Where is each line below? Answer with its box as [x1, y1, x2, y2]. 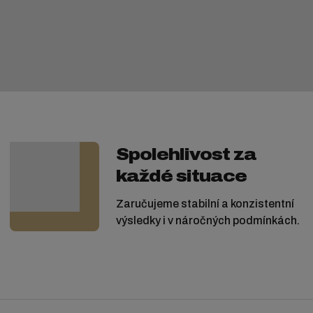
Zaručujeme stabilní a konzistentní [115, 198, 294, 210]
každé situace [115, 167, 247, 186]
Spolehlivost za [115, 145, 256, 164]
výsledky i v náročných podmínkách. [115, 214, 300, 227]
